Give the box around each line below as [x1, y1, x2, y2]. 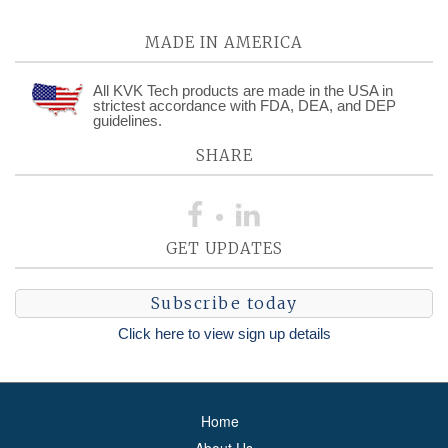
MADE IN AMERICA [145, 33, 303, 52]
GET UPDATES [165, 239, 283, 258]
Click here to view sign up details [117, 325, 331, 342]
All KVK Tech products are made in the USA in [92, 82, 393, 99]
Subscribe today [150, 293, 298, 313]
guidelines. [92, 112, 162, 129]
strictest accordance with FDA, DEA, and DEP [92, 97, 396, 114]
